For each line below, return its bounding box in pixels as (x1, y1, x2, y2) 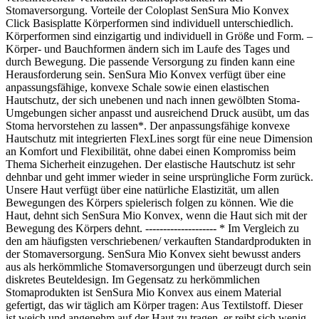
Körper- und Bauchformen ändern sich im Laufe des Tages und (6, 42, 290, 55)
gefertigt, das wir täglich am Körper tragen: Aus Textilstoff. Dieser (6, 298, 303, 311)
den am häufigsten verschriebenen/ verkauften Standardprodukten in (6, 234, 311, 247)
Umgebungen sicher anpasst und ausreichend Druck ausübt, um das (6, 106, 309, 119)
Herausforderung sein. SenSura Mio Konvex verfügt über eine (6, 68, 286, 80)
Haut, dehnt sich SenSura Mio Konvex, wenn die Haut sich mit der (6, 209, 307, 221)
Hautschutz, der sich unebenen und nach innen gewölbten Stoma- (6, 93, 300, 106)
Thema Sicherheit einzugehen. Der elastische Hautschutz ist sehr (6, 157, 295, 170)
